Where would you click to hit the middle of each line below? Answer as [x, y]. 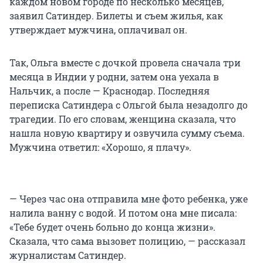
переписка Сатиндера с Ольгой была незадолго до [129, 105]
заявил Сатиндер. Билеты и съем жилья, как [116, 16]
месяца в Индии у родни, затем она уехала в [114, 77]
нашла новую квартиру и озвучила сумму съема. [127, 133]
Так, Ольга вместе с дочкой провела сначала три [125, 63]
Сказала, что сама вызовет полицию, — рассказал [127, 241]
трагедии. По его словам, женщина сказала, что [123, 119]
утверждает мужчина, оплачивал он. [98, 30]
